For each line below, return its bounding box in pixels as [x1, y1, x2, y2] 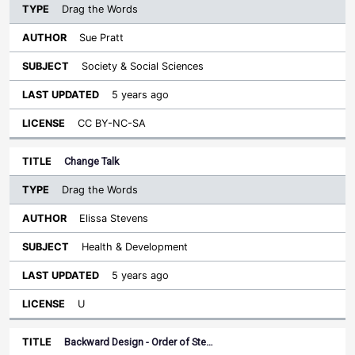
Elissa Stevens [79, 212, 148, 224]
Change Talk [64, 155, 119, 167]
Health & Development [82, 241, 188, 253]
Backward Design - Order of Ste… [64, 336, 213, 348]
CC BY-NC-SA [78, 117, 146, 129]
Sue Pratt [79, 32, 124, 44]
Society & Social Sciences [82, 60, 204, 72]
